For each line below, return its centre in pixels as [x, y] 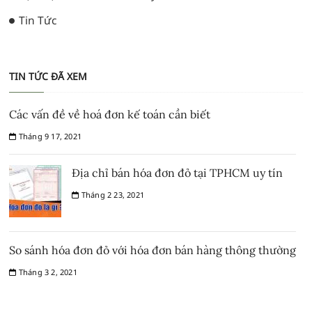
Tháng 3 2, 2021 [47, 272]
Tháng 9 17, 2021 [49, 136]
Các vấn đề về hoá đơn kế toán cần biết [110, 115]
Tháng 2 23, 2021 [112, 195]
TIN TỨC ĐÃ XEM [48, 77]
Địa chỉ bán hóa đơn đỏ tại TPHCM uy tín [178, 173]
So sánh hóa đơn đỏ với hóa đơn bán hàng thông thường [153, 250]
